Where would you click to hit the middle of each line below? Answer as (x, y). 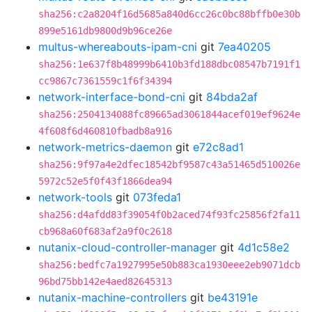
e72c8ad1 (218, 147)
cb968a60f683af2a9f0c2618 (105, 231)
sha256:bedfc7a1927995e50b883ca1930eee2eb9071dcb (169, 265)
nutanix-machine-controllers (112, 297)
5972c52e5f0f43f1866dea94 (105, 181)
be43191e (233, 297)
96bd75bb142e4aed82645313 (105, 281)
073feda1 (157, 197)
